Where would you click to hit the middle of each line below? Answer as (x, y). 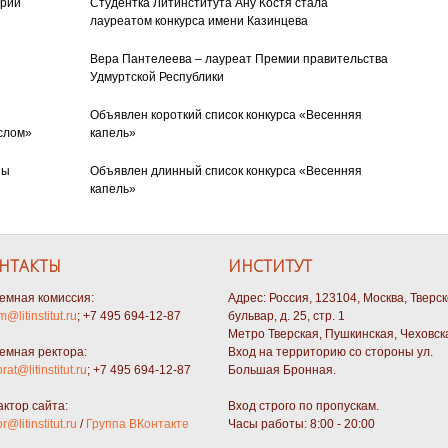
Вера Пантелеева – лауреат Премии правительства (238, 59)
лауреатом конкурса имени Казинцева (198, 21)
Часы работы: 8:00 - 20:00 (301, 423)
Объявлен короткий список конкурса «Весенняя (225, 115)
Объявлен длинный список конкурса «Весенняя (225, 171)
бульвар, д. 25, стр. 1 (286, 315)
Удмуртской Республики (156, 77)
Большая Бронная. (282, 369)
